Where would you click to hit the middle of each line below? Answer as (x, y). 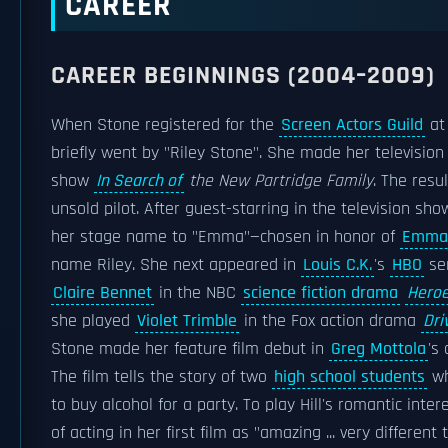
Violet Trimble (187, 321)
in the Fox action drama (330, 321)
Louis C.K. (337, 265)
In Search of (139, 181)
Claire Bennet (102, 293)
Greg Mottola (378, 349)
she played (93, 321)
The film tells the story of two (161, 377)
